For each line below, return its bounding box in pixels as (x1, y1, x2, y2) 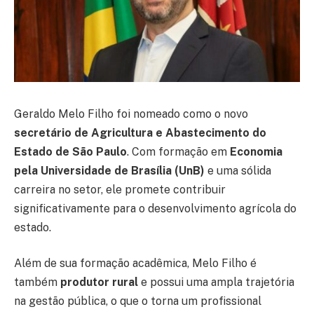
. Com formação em (127, 144, 230, 158)
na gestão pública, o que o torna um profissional (14, 294, 261, 308)
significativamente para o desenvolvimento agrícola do (14, 201, 296, 215)
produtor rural (60, 275, 138, 289)
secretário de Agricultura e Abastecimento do (14, 125, 266, 139)
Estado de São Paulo (14, 144, 127, 158)
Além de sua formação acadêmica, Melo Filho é (14, 257, 257, 271)
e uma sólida (205, 163, 271, 177)
